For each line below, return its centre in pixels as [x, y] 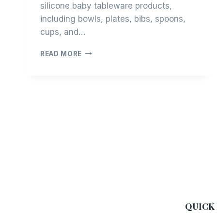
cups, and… [63, 32]
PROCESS [98, 102]
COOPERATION [108, 92]
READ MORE [61, 54]
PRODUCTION [106, 82]
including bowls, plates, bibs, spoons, [113, 19]
